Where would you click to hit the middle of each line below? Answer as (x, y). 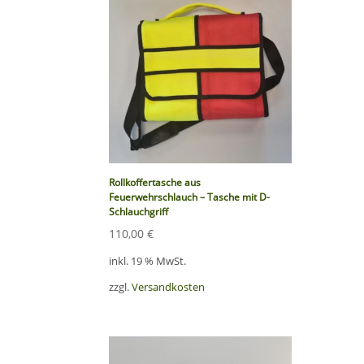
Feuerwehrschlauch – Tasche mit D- (190, 197)
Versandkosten (169, 287)
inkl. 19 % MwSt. (148, 261)
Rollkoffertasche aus (155, 183)
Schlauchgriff (139, 212)
